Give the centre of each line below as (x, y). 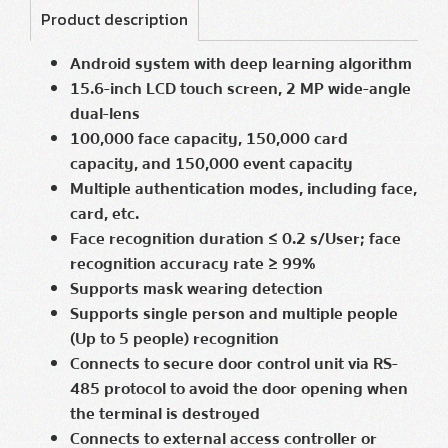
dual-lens (105, 113)
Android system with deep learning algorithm (241, 63)
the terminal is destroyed (165, 413)
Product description (114, 19)
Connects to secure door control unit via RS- (234, 363)
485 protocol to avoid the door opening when (239, 388)
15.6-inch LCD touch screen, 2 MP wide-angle (240, 88)
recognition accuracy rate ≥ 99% (192, 263)
